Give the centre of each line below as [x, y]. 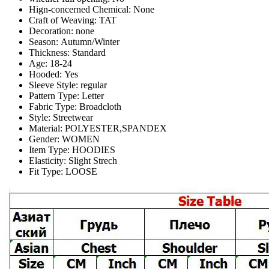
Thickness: [50, 53]
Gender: [45, 139]
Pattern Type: [55, 96]
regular [94, 85]
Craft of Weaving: [64, 20]
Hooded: [47, 74]
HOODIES [94, 150]
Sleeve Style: [55, 85]
